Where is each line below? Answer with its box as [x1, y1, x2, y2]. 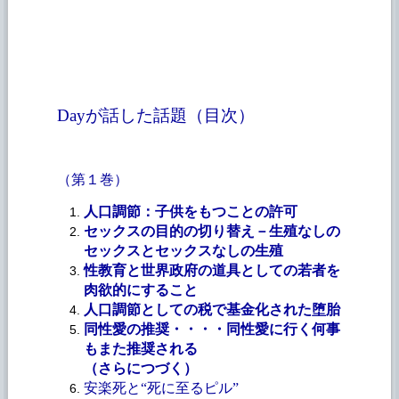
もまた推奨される [83, 340, 198, 356]
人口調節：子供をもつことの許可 [83, 203, 297, 219]
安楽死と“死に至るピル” [83, 379, 239, 395]
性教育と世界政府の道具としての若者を [83, 262, 340, 278]
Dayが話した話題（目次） [56, 105, 255, 125]
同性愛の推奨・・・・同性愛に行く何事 [83, 321, 340, 337]
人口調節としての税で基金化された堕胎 [83, 301, 340, 317]
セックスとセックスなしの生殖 [83, 242, 283, 258]
